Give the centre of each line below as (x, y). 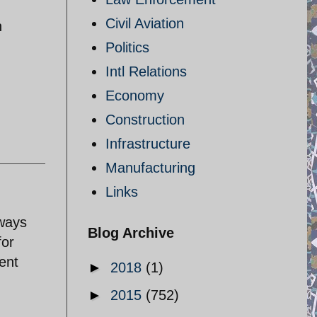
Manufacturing (150, 168)
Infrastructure (148, 144)
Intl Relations (146, 71)
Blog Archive (131, 233)
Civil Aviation (145, 23)
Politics (127, 47)
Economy (135, 96)
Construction (145, 120)
